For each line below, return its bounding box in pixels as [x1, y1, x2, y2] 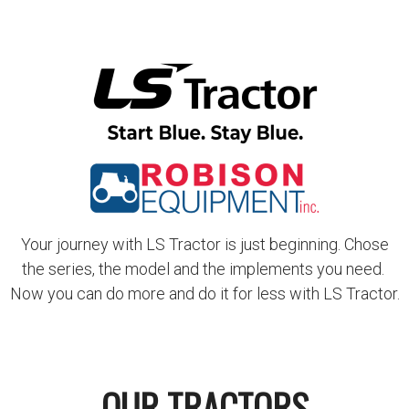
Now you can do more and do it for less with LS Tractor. [9, 284, 400, 304]
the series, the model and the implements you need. [21, 259, 388, 279]
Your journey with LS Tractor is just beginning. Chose [20, 235, 389, 255]
